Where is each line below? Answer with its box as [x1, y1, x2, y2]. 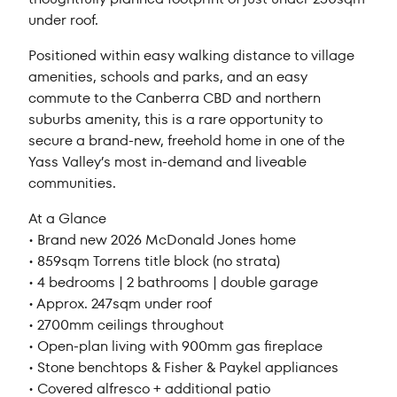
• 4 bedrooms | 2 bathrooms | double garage [28, 272, 319, 293]
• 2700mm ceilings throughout [28, 315, 225, 336]
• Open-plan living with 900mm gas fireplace [28, 336, 323, 357]
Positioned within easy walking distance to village [28, 45, 355, 66]
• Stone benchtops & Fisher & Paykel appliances [28, 357, 339, 378]
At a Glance [28, 208, 107, 230]
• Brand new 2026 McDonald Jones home [28, 230, 297, 251]
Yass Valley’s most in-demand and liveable [28, 152, 307, 173]
